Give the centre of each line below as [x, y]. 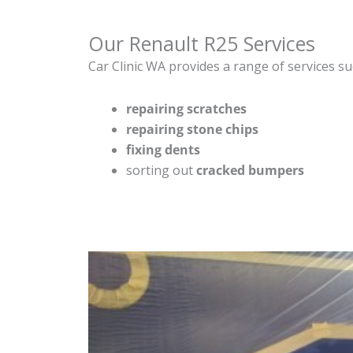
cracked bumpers [250, 170]
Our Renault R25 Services [202, 43]
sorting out [161, 170]
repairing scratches [186, 108]
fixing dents [163, 149]
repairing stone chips [192, 129]
